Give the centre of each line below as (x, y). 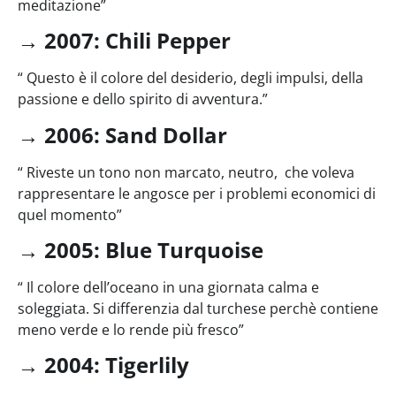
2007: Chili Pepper (140, 41)
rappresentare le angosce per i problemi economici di (197, 193)
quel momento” (70, 214)
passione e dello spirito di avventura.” (143, 99)
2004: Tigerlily (119, 365)
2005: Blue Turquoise (154, 250)
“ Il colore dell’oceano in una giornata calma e (168, 288)
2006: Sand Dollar (136, 134)
